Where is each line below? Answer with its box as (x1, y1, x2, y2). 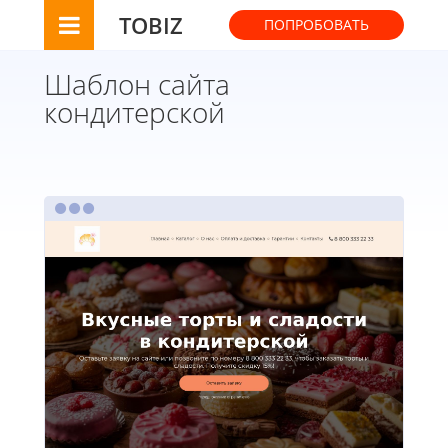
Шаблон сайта (44, 64, 230, 103)
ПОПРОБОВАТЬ (264, 15, 369, 34)
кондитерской (44, 92, 225, 131)
